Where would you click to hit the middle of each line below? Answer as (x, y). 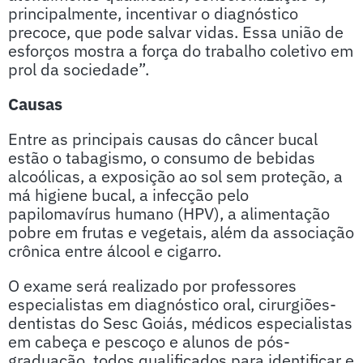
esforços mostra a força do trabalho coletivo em (181, 51)
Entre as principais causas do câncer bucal (163, 139)
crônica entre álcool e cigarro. (117, 251)
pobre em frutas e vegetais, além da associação (181, 232)
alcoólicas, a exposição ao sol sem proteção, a (175, 176)
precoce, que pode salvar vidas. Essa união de (176, 32)
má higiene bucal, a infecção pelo (128, 195)
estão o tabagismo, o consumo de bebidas (162, 158)
